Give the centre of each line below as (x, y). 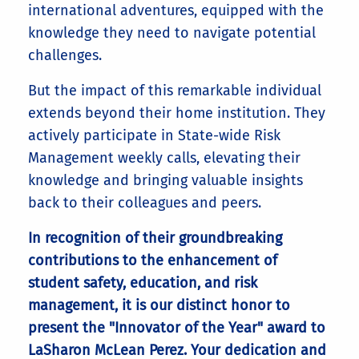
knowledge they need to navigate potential (172, 33)
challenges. (65, 55)
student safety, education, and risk (143, 283)
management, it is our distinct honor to (159, 305)
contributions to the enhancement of (153, 260)
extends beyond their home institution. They (177, 113)
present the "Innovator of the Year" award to (177, 328)
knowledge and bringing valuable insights (165, 180)
